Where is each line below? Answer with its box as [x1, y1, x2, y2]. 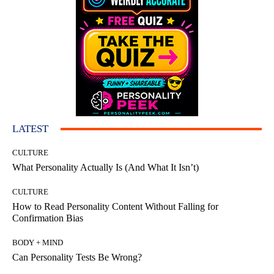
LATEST [12, 123, 48, 135]
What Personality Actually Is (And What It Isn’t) [12, 162, 199, 173]
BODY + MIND [12, 238, 63, 248]
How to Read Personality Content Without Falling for [12, 201, 218, 212]
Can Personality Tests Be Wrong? [12, 252, 142, 263]
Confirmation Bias [12, 213, 83, 224]
